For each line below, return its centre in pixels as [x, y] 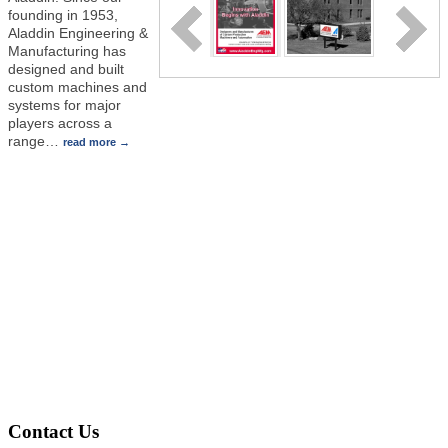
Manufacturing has [67, 50]
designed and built [66, 68]
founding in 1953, [63, 14]
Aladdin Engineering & [78, 32]
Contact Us [53, 431]
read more [89, 141]
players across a [60, 122]
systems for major [64, 104]
